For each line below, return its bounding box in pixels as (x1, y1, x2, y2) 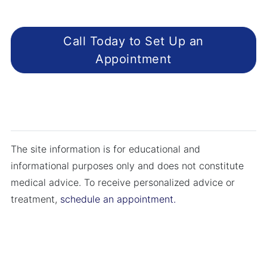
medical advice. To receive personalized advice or (11, 176, 235, 188)
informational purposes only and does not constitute (11, 160, 244, 172)
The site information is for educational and (11, 143, 200, 155)
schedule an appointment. (60, 193, 176, 205)
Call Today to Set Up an (63, 34, 204, 48)
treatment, (11, 193, 60, 205)
